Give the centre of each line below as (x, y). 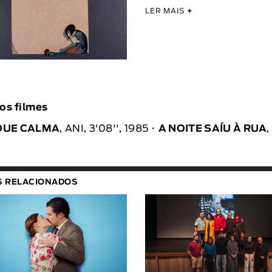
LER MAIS (166, 11)
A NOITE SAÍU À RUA (212, 128)
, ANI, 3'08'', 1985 (104, 128)
